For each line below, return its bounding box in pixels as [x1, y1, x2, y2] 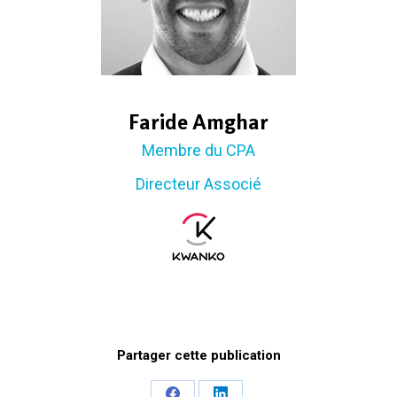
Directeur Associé [136, 175, 261, 194]
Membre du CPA [142, 141, 255, 160]
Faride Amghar [128, 109, 269, 136]
